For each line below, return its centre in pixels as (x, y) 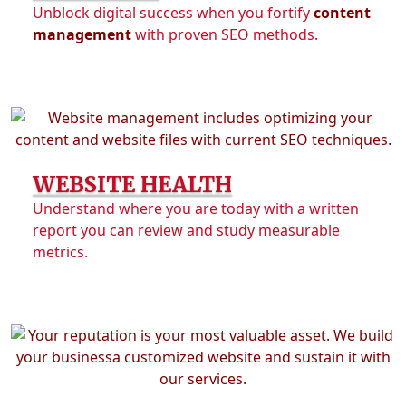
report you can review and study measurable (186, 230)
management (82, 34)
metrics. (60, 252)
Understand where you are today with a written (196, 208)
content (342, 13)
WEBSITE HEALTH (132, 184)
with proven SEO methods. (225, 34)
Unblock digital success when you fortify (173, 13)
